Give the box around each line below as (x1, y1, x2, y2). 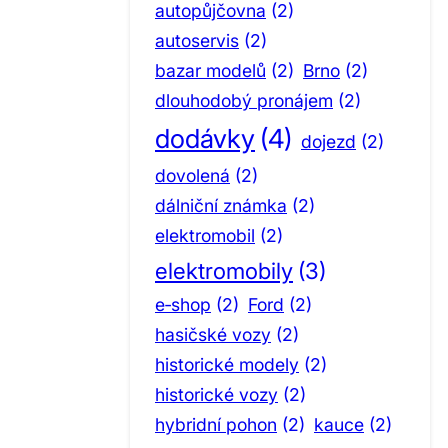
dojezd (301, 130, 356, 152)
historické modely (155, 353, 299, 375)
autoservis (155, 29, 239, 51)
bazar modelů (155, 59, 266, 81)
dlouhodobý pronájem (155, 89, 333, 111)
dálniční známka (155, 194, 287, 216)
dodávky (155, 122, 255, 154)
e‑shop (155, 293, 211, 315)
